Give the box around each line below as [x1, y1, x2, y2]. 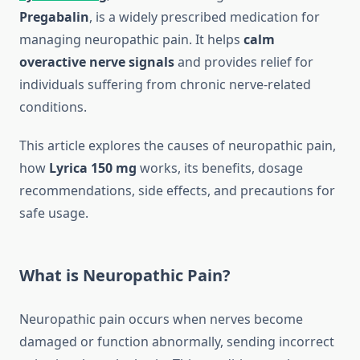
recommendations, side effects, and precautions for [19, 182, 335, 200]
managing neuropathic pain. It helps [19, 31, 243, 49]
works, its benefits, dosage [137, 159, 303, 178]
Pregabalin [19, 8, 89, 27]
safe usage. [19, 204, 88, 223]
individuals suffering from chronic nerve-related [19, 76, 311, 94]
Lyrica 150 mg [49, 159, 137, 178]
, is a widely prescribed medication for [89, 8, 320, 27]
